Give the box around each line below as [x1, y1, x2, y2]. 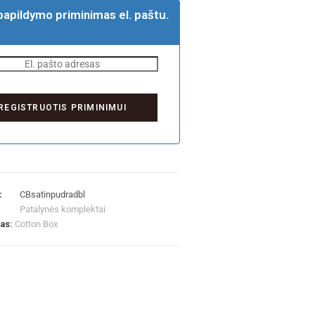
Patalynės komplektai [20, 204, 106, 214]
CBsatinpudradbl [20, 189, 86, 200]
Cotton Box [15, 219, 58, 229]
